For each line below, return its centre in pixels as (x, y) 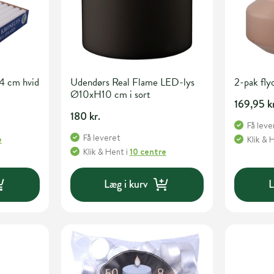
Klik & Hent (103, 151)
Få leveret (102, 137)
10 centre (148, 151)
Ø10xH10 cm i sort (110, 94)
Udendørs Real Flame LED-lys (132, 82)
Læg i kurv (126, 184)
